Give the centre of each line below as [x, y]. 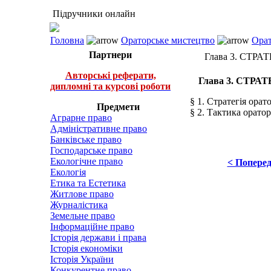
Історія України [82, 259]
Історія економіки [87, 248]
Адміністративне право [99, 129]
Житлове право [82, 194]
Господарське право [91, 150]
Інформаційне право [92, 227]
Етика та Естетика [88, 183]
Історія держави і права [98, 237]
